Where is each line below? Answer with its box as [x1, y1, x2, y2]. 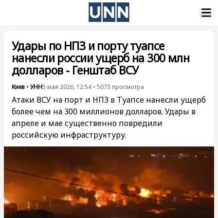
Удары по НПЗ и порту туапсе [12, 38, 164, 54]
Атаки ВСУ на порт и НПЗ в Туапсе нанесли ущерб [12, 94, 206, 105]
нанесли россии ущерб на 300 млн [12, 50, 190, 66]
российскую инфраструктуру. [12, 129, 126, 140]
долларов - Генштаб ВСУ [12, 62, 139, 78]
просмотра [112, 83, 144, 91]
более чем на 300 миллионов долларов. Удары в [12, 106, 196, 117]
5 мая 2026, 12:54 [42, 83, 91, 91]
